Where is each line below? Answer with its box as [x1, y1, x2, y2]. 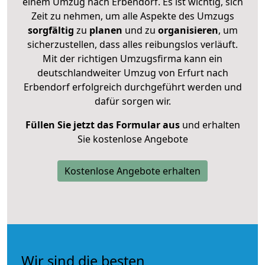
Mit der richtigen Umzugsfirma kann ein [43, 51, 222, 65]
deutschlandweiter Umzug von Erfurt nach [37, 66, 228, 79]
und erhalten [179, 118, 240, 131]
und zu [122, 23, 156, 37]
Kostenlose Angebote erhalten [64, 164, 201, 177]
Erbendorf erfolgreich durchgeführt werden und [23, 80, 242, 93]
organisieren [155, 23, 218, 37]
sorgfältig [27, 23, 74, 37]
